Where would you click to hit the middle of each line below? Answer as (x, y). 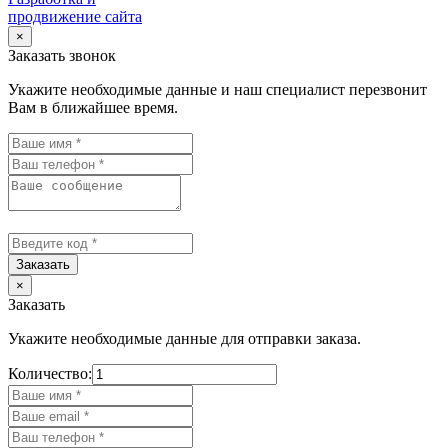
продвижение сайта (75, 17)
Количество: (50, 374)
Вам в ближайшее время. (93, 108)
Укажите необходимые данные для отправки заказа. (184, 339)
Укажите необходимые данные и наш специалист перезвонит (217, 90)
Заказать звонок (62, 56)
